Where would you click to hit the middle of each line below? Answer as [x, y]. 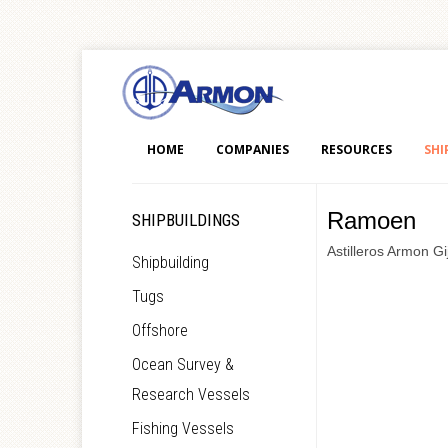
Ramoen [371, 220]
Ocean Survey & [183, 364]
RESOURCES [356, 149]
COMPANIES [252, 149]
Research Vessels [191, 394]
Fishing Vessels [183, 428]
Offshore [160, 330]
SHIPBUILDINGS [186, 220]
